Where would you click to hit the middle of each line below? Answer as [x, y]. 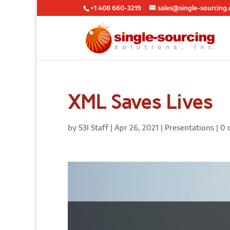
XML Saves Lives [140, 102]
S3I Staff [93, 128]
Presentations [189, 128]
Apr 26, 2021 [137, 128]
